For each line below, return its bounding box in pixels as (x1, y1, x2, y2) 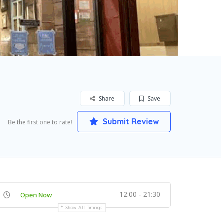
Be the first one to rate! (8, 118, 72, 126)
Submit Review (100, 116, 159, 126)
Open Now (20, 190, 52, 199)
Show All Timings (66, 205, 103, 210)
